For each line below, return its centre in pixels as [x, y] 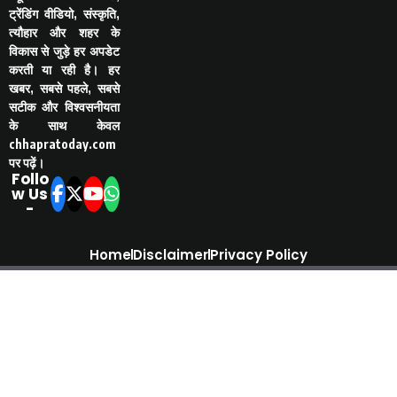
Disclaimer [171, 254]
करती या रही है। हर [64, 69]
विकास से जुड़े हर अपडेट [64, 51]
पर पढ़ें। [27, 162]
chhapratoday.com [62, 144]
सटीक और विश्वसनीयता [64, 106]
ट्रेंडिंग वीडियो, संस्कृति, [64, 13]
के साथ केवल [64, 125]
